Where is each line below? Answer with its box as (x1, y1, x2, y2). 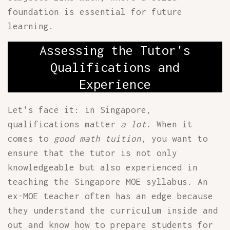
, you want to (141, 133, 208, 144)
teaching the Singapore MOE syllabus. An (8, 177, 208, 187)
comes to (8, 133, 54, 144)
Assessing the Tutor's (40, 43, 190, 57)
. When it (146, 119, 193, 129)
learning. (8, 21, 54, 31)
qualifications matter (8, 119, 121, 129)
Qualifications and (50, 60, 180, 74)
